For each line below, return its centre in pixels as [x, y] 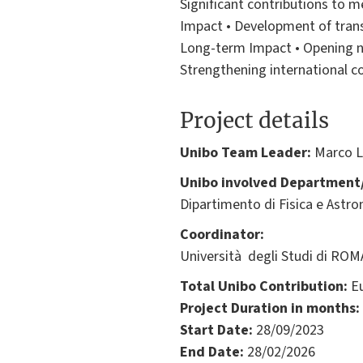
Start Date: [216, 330]
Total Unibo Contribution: [264, 286]
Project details [254, 120]
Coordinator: [222, 234]
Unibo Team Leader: [246, 152]
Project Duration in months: [270, 308]
